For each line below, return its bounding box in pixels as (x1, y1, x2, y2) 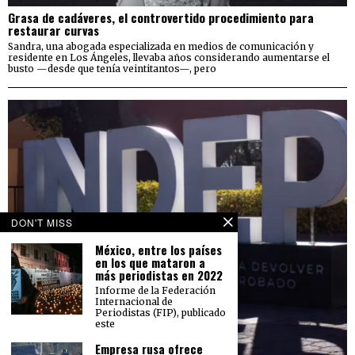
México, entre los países (95, 241, 222, 258)
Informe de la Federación (95, 284, 216, 296)
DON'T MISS (11, 216, 73, 229)
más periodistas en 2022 (95, 266, 223, 284)
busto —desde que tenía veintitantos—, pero (8, 63, 216, 75)
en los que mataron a (95, 254, 205, 271)
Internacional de (95, 296, 173, 307)
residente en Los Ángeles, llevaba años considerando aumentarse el (8, 52, 330, 64)
